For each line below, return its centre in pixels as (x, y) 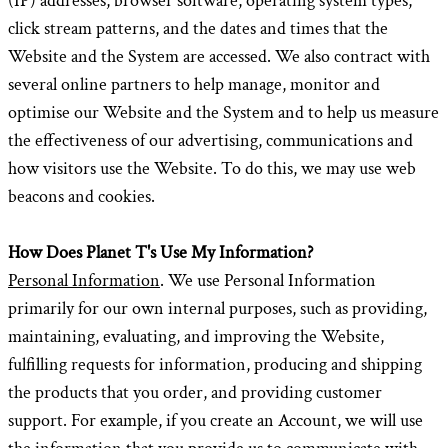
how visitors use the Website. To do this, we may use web (212, 168)
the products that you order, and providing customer (195, 392)
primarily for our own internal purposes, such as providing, (217, 308)
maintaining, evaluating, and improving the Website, (196, 336)
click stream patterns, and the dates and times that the (198, 28)
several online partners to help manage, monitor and (194, 84)
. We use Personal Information (268, 280)
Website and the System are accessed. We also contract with (219, 56)
